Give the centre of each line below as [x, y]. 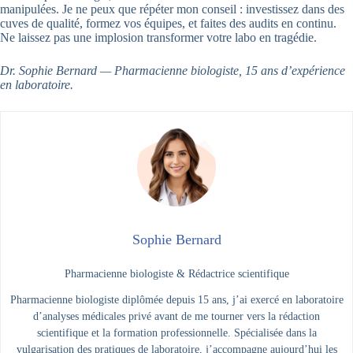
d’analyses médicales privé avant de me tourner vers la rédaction [176, 316]
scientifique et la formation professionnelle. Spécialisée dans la [176, 333]
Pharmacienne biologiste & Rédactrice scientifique [176, 273]
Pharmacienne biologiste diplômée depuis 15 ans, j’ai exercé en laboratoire [176, 299]
